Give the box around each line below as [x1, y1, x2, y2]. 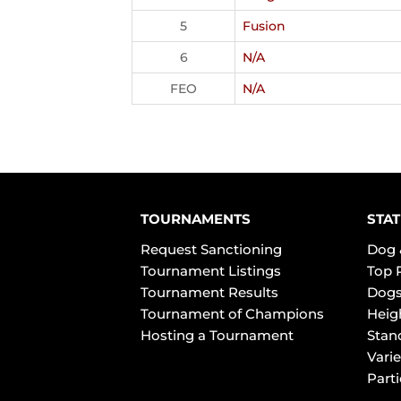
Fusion [243, 18, 286, 34]
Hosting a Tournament [141, 327, 294, 344]
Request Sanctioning [141, 241, 282, 258]
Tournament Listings [141, 262, 281, 279]
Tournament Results [141, 284, 278, 301]
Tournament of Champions [141, 305, 324, 322]
